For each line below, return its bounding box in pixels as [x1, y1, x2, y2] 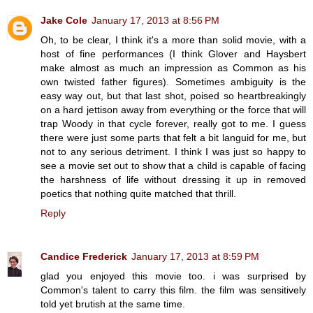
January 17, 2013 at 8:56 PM [92, 15, 219, 27]
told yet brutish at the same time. [41, 298, 185, 310]
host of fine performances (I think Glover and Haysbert [41, 48, 306, 60]
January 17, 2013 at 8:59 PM [131, 251, 259, 263]
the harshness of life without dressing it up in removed [41, 174, 306, 186]
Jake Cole [41, 15, 87, 27]
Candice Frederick [41, 251, 127, 263]
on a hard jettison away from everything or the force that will [41, 104, 306, 116]
